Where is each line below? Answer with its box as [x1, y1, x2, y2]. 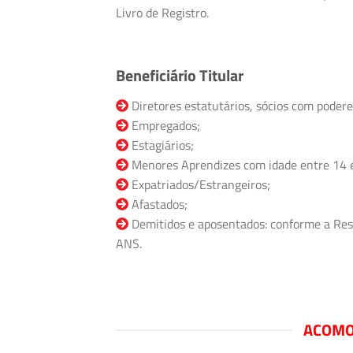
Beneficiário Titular [116, 62, 243, 87]
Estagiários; [128, 135, 194, 154]
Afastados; [128, 194, 188, 214]
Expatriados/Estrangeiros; [128, 174, 270, 194]
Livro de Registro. [116, 3, 209, 23]
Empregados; [128, 115, 200, 135]
